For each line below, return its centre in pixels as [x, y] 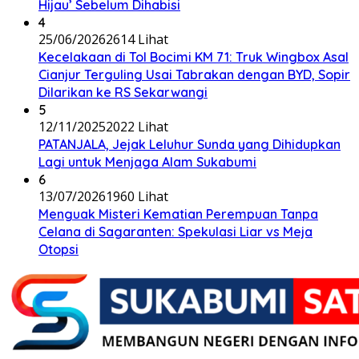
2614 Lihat [137, 39]
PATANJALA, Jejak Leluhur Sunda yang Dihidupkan [190, 144]
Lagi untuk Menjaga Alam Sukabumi [147, 161]
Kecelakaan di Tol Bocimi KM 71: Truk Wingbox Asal [194, 56]
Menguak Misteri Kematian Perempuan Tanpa [178, 214]
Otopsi [58, 249]
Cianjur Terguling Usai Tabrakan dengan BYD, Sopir [194, 74]
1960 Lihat [137, 196]
